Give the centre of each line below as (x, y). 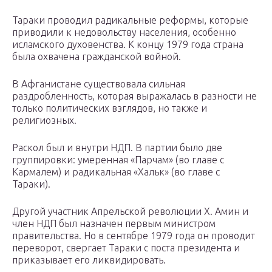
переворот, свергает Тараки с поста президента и (126, 248)
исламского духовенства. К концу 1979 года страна (128, 45)
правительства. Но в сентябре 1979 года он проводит (134, 236)
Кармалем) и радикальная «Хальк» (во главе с (116, 172)
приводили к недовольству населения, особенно (124, 32)
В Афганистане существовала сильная (99, 84)
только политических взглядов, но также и (110, 108)
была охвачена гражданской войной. (97, 57)
